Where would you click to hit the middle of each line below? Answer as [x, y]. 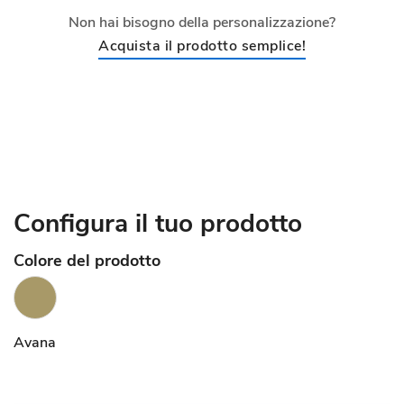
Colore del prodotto [87, 261]
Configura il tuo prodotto [158, 224]
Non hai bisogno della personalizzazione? [202, 23]
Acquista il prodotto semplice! [202, 46]
